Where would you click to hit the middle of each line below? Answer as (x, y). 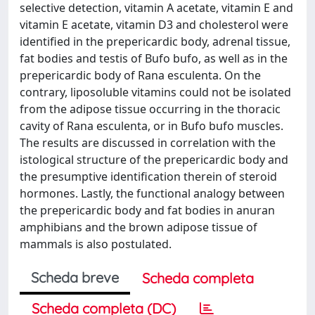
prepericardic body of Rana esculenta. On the (140, 75)
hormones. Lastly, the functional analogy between (152, 193)
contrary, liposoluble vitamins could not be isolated (155, 92)
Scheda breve (75, 277)
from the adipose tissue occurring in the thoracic (150, 109)
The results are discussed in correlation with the (148, 143)
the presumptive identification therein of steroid (148, 176)
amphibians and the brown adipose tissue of (139, 227)
